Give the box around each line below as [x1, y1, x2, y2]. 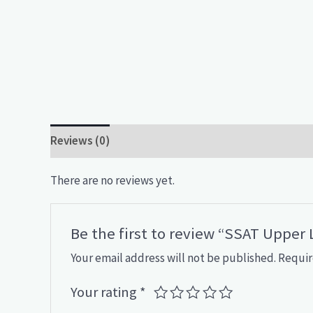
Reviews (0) [50, 133, 110, 149]
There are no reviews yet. [50, 172, 175, 188]
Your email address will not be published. [71, 249, 277, 265]
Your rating [71, 282, 140, 301]
